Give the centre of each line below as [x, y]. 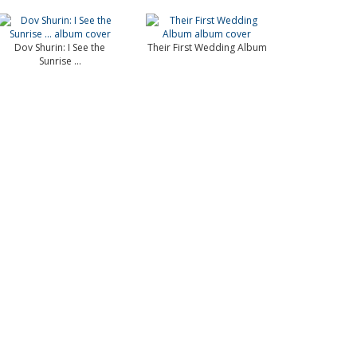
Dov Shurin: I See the [60, 47]
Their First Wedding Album [207, 47]
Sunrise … [60, 61]
